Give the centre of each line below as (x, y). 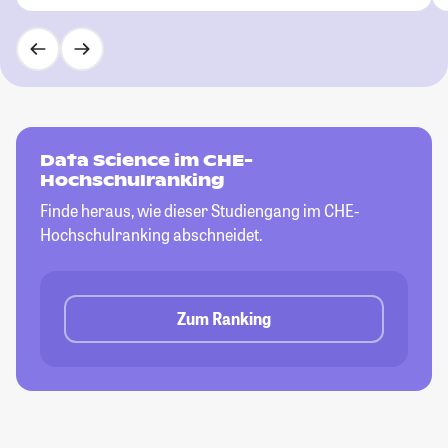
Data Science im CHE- (146, 161)
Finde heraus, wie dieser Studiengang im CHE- (199, 211)
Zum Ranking (224, 319)
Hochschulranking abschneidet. (151, 235)
